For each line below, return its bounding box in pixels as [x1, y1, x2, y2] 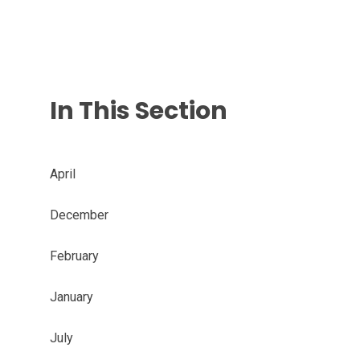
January [49, 289, 93, 305]
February [49, 248, 99, 264]
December [49, 207, 108, 223]
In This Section [49, 94, 227, 128]
